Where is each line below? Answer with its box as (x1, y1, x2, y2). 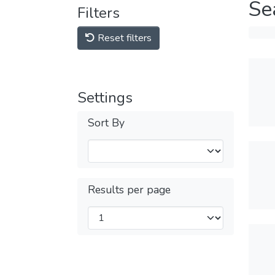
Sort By (88, 115, 125, 130)
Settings (77, 88, 133, 107)
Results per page (88, 182, 171, 197)
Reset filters (95, 31, 152, 45)
